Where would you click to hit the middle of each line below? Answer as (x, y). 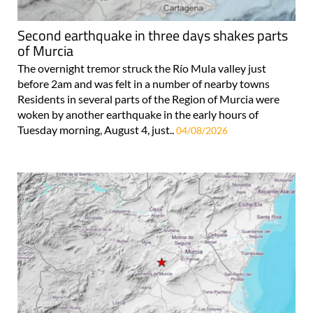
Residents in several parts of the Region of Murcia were (148, 99)
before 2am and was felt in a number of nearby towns (144, 83)
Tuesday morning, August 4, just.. (97, 129)
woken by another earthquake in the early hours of (138, 114)
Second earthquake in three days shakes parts (153, 35)
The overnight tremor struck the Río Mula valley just (142, 68)
